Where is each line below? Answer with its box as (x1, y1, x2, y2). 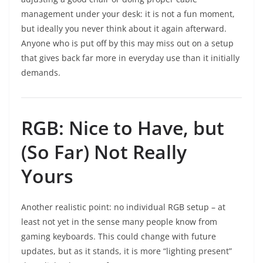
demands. (21, 67, 60, 79)
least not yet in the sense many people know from (21, 216, 217, 228)
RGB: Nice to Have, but (21, 115, 224, 141)
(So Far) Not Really (21, 139, 187, 165)
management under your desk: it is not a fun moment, (21, 8, 235, 20)
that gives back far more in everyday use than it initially (21, 52, 240, 64)
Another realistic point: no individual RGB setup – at (21, 201, 225, 213)
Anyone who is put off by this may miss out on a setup (21, 38, 234, 49)
